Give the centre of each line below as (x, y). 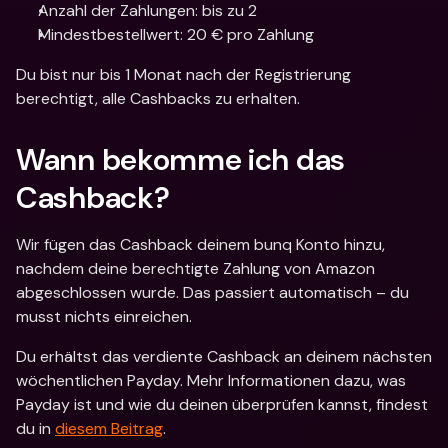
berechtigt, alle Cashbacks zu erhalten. (158, 98)
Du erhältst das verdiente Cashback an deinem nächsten (224, 356)
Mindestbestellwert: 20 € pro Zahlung (176, 34)
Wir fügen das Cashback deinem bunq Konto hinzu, (200, 244)
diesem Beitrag (109, 428)
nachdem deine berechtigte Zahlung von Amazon (195, 268)
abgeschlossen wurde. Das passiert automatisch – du (212, 292)
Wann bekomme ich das (181, 159)
